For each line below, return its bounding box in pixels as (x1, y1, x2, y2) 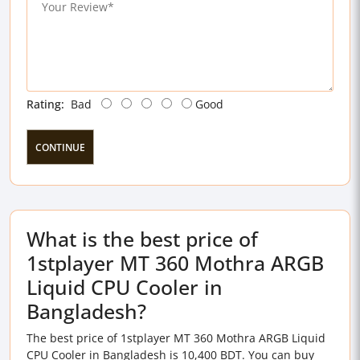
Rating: (27, 96, 64, 112)
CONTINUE (35, 141, 85, 154)
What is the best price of (27, 225, 258, 252)
